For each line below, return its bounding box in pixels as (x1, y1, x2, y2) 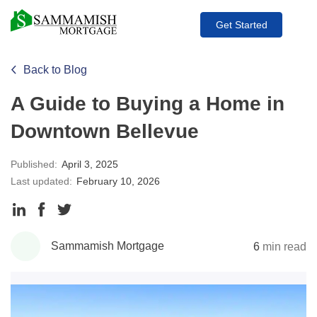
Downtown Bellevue (11, 120, 199, 142)
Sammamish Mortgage (51, 240, 164, 252)
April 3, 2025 (62, 158, 118, 170)
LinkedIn (25, 245, 68, 257)
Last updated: (11, 175, 75, 187)
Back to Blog (23, 64, 87, 76)
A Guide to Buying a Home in (11, 93, 284, 115)
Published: (11, 158, 60, 170)
